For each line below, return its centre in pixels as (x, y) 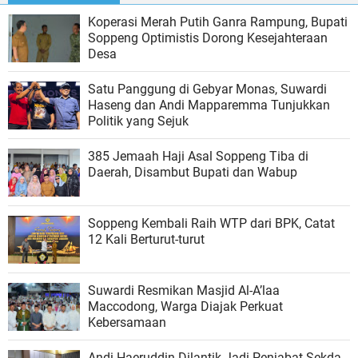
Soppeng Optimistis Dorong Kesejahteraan (208, 38)
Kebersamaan (127, 322)
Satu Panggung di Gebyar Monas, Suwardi (207, 89)
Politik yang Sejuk (138, 121)
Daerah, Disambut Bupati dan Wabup (193, 172)
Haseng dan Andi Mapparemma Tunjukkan (209, 105)
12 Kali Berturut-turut (146, 239)
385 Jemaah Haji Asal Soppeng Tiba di (198, 156)
